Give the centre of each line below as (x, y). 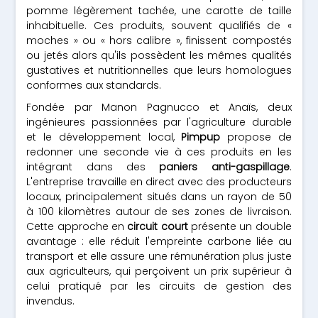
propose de (256, 137)
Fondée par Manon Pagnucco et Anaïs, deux (159, 107)
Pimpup (201, 137)
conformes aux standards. (94, 85)
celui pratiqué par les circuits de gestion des (159, 286)
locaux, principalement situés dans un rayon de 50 (159, 197)
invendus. (51, 301)
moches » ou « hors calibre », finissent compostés (159, 40)
